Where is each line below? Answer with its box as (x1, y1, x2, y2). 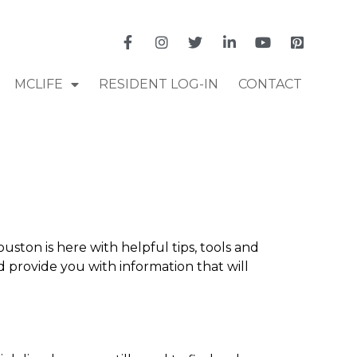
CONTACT (237, 76, 302, 92)
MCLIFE (14, 76, 63, 92)
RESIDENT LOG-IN (98, 76, 218, 92)
